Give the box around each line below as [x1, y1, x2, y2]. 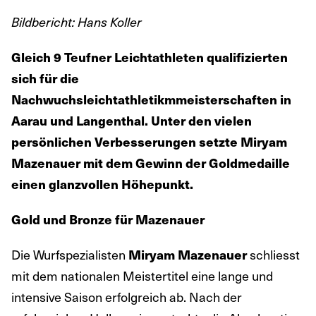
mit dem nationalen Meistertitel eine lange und [11, 266, 273, 286]
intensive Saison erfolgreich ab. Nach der [11, 287, 242, 307]
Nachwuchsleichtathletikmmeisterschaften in [11, 90, 291, 109]
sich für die [11, 68, 79, 88]
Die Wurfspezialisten [11, 245, 128, 265]
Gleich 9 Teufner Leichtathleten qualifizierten [11, 47, 288, 67]
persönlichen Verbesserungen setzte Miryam [11, 132, 287, 152]
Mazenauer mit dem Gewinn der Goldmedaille [11, 153, 290, 173]
